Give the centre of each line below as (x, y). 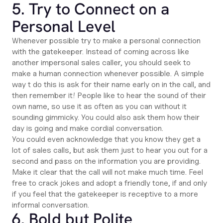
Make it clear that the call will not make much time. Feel (108, 172)
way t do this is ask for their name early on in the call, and (111, 84)
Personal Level (64, 26)
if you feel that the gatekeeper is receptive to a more (105, 194)
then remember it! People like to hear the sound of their (109, 95)
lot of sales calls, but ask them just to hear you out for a (110, 150)
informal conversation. (52, 205)
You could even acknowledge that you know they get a (106, 139)
